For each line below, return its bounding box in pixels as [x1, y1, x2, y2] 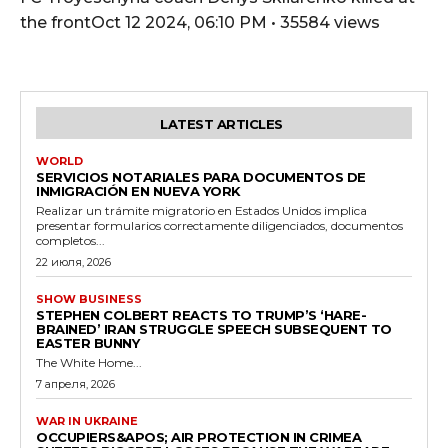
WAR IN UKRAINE [36, 413, 138, 428]
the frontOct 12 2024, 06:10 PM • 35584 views [20, 12, 380, 32]
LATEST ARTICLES [160, 115, 283, 132]
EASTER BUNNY [36, 334, 139, 351]
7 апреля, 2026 [36, 376, 115, 391]
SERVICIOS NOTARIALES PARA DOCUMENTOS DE [36, 168, 366, 185]
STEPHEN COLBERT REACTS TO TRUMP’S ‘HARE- [36, 306, 366, 323]
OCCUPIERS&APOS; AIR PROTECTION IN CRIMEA [36, 428, 361, 445]
